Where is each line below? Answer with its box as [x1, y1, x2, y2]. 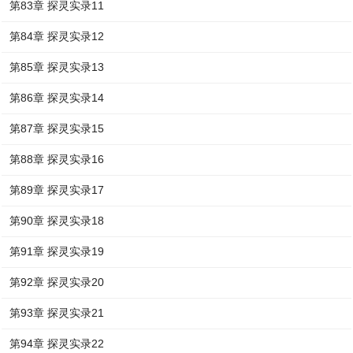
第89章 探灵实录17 [9, 184, 105, 196]
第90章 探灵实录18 [9, 214, 105, 227]
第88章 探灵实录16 [9, 153, 105, 165]
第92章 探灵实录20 [9, 276, 105, 288]
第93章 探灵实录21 [9, 307, 105, 319]
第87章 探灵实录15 [9, 122, 105, 135]
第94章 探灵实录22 [9, 337, 105, 350]
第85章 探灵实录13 [9, 61, 105, 73]
